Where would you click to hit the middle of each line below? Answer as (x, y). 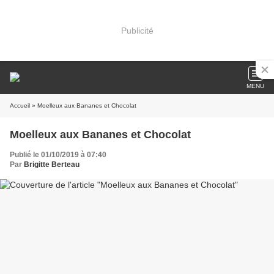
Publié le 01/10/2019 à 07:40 (58, 155)
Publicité (137, 30)
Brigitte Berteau (52, 165)
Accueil (20, 106)
